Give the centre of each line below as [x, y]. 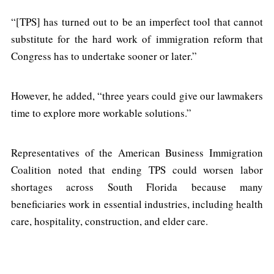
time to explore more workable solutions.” [101, 113]
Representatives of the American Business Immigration [137, 153]
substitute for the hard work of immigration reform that [137, 39]
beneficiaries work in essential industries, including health [137, 204]
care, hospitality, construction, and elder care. [109, 221]
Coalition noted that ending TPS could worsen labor [137, 170]
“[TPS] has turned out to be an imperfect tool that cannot [137, 22]
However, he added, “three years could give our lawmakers [137, 96]
